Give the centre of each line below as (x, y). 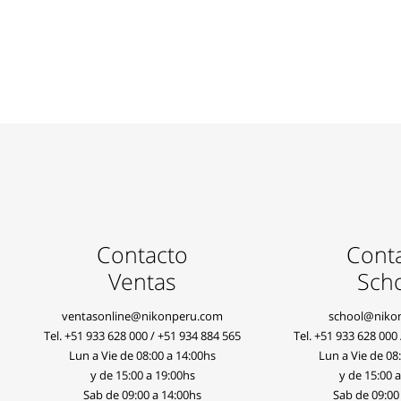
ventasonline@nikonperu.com (143, 316)
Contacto (143, 254)
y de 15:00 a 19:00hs (142, 375)
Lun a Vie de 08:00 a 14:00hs (143, 355)
